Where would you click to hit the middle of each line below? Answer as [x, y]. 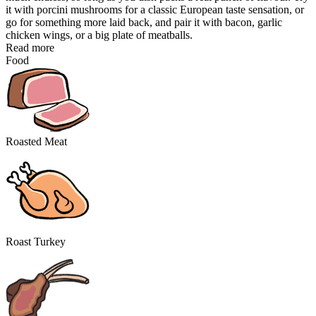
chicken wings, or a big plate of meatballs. [99, 35]
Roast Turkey [36, 242]
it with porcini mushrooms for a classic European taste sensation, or [155, 10]
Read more [30, 48]
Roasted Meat [36, 141]
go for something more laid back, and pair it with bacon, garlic [144, 22]
